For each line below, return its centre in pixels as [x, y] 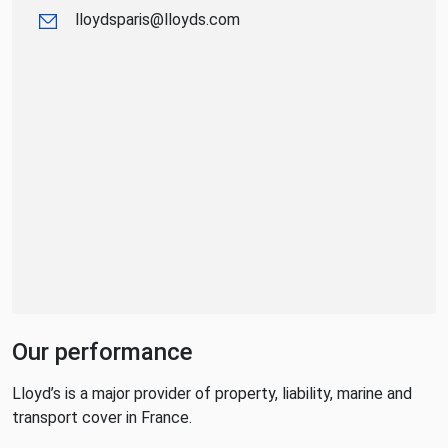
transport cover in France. [102, 417]
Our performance [102, 352]
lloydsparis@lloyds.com [157, 19]
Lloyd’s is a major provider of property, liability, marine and [212, 393]
